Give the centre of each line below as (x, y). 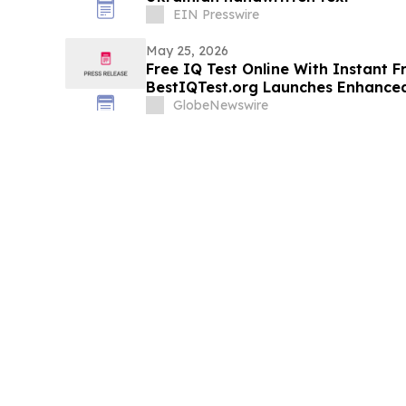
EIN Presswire (216, 15)
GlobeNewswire (220, 106)
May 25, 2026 (187, 51)
